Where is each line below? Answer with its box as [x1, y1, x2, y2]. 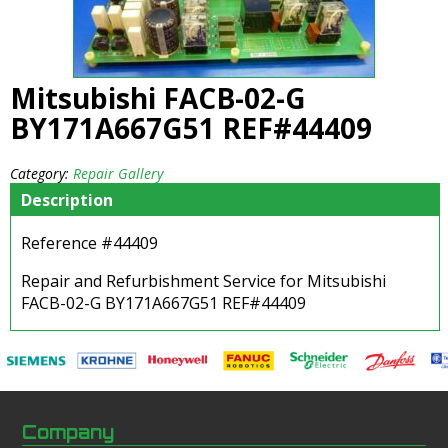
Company [22, 420, 115, 443]
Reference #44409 [21, 232, 158, 255]
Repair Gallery [73, 164, 163, 184]
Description [21, 189, 113, 212]
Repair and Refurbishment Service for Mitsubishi [21, 270, 386, 293]
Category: [10, 164, 73, 184]
